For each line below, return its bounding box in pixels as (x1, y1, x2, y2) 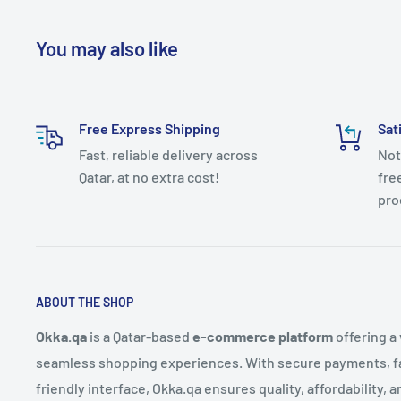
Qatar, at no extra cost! (79, 168, 219, 186)
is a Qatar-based (87, 327, 192, 345)
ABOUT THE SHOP (36, 294, 133, 311)
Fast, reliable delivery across (79, 146, 258, 164)
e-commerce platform (192, 327, 333, 345)
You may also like (36, 37, 178, 61)
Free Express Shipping (79, 120, 220, 138)
